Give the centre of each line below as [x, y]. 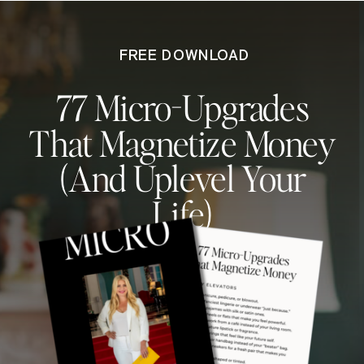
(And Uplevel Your [182, 178]
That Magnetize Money [183, 143]
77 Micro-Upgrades [182, 107]
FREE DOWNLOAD [185, 56]
